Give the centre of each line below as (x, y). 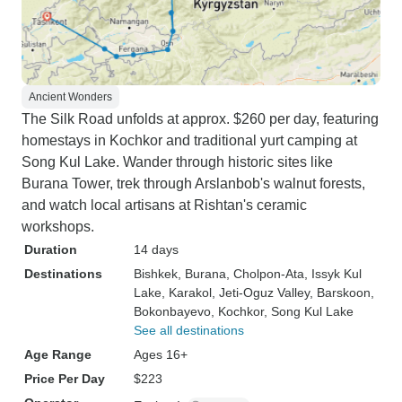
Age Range (58, 354)
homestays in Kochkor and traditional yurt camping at (189, 140)
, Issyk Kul (333, 274)
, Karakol (187, 293)
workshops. (58, 227)
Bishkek (156, 274)
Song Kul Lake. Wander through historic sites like (177, 162)
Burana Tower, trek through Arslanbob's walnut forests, (193, 184)
